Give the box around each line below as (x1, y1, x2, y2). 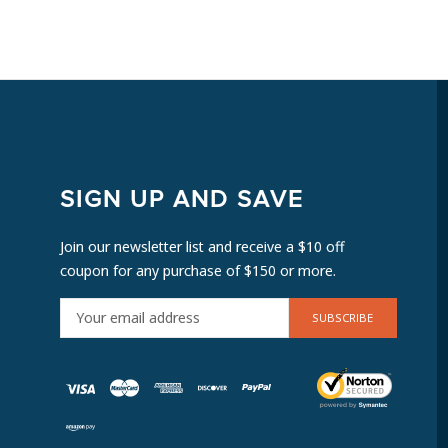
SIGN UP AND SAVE (60, 187, 304, 212)
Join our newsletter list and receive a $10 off (60, 236, 344, 256)
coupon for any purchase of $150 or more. (60, 260, 336, 280)
